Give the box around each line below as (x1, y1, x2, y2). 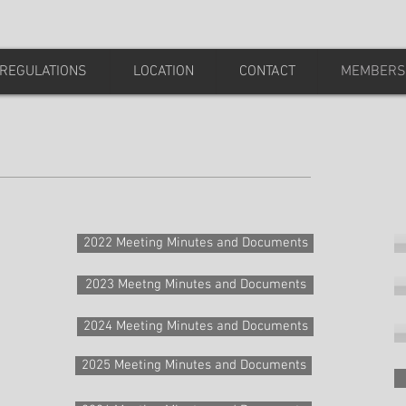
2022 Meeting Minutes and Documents (82, 235, 308, 251)
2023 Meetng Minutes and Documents (84, 276, 306, 293)
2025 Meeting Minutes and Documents (81, 357, 306, 373)
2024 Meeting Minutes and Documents (82, 318, 308, 334)
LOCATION (132, 63, 194, 81)
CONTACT (238, 63, 295, 81)
